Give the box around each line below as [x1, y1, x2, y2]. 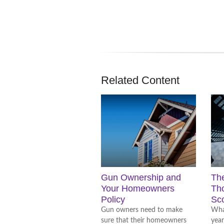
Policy [101, 194, 125, 204]
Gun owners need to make [101, 206, 182, 213]
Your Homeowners [101, 183, 174, 193]
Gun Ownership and [101, 172, 181, 182]
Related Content [101, 74, 179, 86]
